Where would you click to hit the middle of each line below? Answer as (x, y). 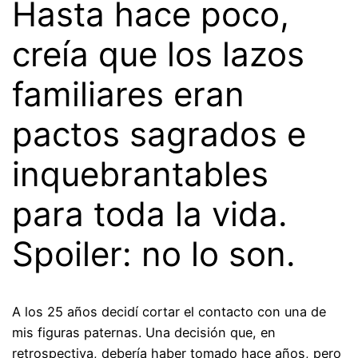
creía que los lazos (159, 54)
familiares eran (129, 93)
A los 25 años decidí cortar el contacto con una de (169, 312)
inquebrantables (141, 173)
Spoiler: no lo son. (154, 253)
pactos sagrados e (159, 133)
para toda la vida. (150, 213)
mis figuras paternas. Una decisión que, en (144, 333)
